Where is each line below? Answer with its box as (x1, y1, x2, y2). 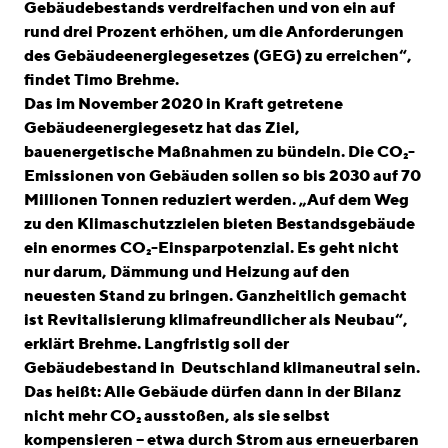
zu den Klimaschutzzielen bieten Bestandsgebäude (24, 213, 415, 233)
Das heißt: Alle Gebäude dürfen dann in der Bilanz (24, 381, 401, 401)
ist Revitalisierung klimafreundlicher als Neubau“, (24, 309, 408, 329)
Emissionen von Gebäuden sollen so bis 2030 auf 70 (24, 165, 421, 185)
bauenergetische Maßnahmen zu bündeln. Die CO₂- (24, 141, 415, 161)
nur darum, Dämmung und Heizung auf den (24, 261, 350, 281)
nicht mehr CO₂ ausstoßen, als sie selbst (24, 405, 330, 425)
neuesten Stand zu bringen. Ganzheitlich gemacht (24, 285, 407, 305)
